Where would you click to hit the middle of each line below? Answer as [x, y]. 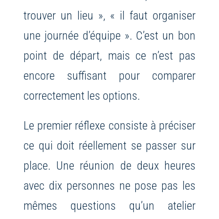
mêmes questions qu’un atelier [109, 206]
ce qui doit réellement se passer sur [109, 146]
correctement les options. [82, 96]
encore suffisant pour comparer [109, 76]
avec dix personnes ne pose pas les [109, 186]
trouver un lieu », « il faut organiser [109, 16]
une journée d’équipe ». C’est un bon [109, 36]
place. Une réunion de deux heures [109, 166]
